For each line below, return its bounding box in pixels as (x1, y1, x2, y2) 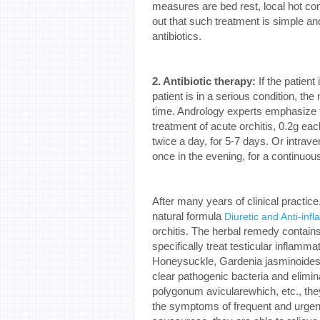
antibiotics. (152, 29, 201, 42)
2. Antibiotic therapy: (152, 74, 256, 87)
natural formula (152, 209, 224, 222)
